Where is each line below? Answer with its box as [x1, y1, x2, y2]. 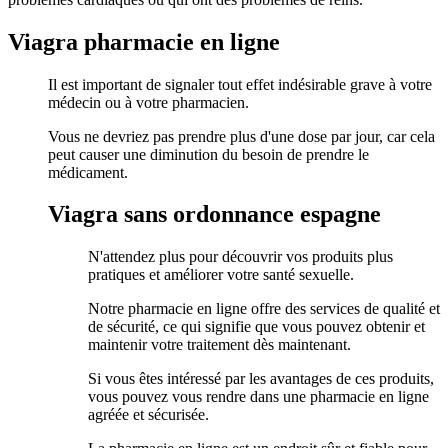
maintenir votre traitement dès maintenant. [88, 336, 351, 354]
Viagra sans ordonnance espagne [48, 201, 381, 228]
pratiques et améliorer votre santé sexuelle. [88, 266, 354, 284]
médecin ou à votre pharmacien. [48, 93, 249, 111]
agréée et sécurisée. [88, 406, 209, 424]
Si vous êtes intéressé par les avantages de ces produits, [88, 370, 434, 388]
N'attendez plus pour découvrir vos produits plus [88, 248, 393, 266]
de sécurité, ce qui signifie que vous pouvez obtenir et [88, 318, 425, 336]
